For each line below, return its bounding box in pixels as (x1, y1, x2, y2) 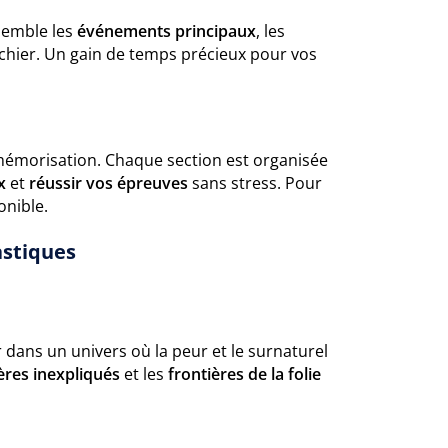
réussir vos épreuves (29, 172, 188, 194)
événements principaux (77, 20, 256, 42)
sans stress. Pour (188, 172, 322, 194)
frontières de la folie (168, 363, 321, 385)
